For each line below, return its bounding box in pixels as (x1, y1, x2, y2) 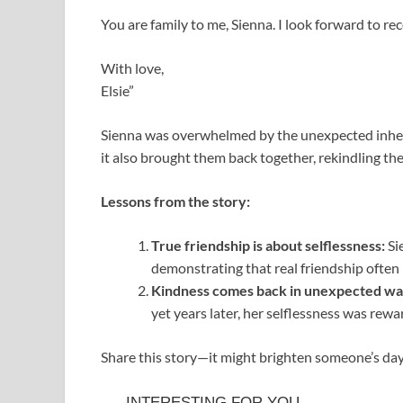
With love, (101, 59, 164, 77)
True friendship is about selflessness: (151, 237, 385, 255)
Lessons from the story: (101, 193, 250, 210)
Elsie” (101, 82, 134, 100)
